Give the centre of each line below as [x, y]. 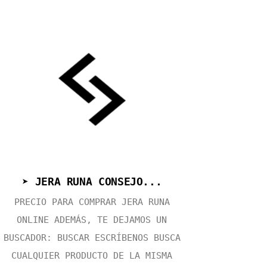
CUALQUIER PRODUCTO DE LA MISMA [92, 255]
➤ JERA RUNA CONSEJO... [92, 181]
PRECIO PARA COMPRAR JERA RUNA [92, 202]
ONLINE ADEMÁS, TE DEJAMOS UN [92, 220]
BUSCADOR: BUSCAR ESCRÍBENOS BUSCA [92, 237]
